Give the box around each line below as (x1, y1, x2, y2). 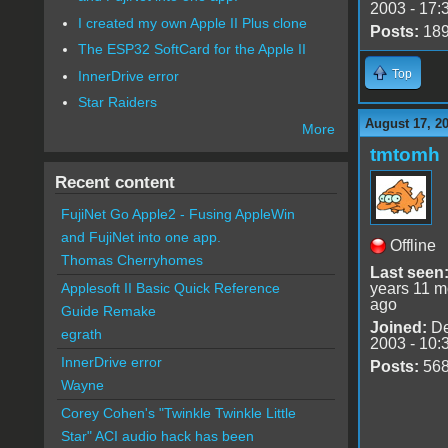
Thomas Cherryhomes (60, 252, 203, 269)
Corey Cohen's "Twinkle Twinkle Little (60, 405, 296, 422)
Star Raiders (78, 94, 158, 111)
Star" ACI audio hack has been (60, 428, 254, 445)
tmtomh (369, 143, 440, 165)
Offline (389, 236, 436, 254)
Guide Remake (60, 303, 156, 320)
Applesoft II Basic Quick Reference (60, 280, 280, 297)
